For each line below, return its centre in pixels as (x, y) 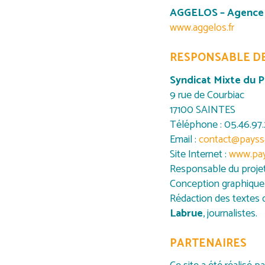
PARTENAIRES (208, 244)
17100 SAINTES (203, 110)
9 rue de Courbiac (207, 95)
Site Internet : (199, 154)
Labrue (186, 213)
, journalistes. (230, 213)
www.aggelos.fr (202, 28)
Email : (184, 139)
